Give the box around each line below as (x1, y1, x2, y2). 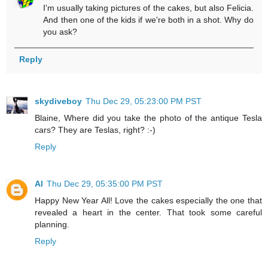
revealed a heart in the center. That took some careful (35, 207, 262, 217)
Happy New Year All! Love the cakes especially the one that (35, 195, 262, 205)
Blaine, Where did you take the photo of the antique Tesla (35, 112, 262, 123)
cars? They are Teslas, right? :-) (35, 124, 156, 135)
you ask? (43, 27, 78, 37)
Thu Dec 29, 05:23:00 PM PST (86, 96, 202, 106)
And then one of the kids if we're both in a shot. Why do (43, 15, 254, 25)
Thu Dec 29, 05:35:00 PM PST (47, 178, 163, 188)
